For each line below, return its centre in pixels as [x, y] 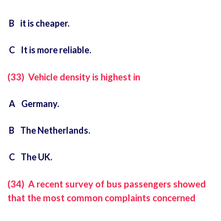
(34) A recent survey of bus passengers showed [107, 184]
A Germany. [33, 104]
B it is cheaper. [38, 23]
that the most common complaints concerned [101, 198]
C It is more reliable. [49, 50]
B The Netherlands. [49, 130]
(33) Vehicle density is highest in [75, 77]
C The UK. [30, 157]
